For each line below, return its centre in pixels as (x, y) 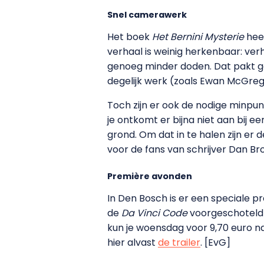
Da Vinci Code (156, 213)
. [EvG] (215, 242)
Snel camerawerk (147, 14)
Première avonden (150, 176)
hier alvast (133, 242)
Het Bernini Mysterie (199, 37)
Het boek (130, 37)
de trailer (179, 242)
